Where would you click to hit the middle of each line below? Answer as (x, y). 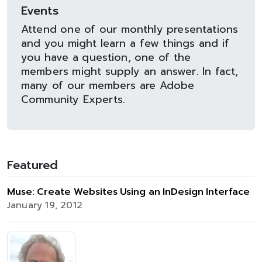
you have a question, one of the (106, 57)
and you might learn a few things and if (125, 43)
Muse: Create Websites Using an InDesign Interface (129, 192)
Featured (32, 165)
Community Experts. (73, 99)
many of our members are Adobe (108, 85)
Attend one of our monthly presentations (130, 29)
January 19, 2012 (45, 205)
